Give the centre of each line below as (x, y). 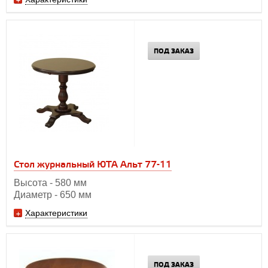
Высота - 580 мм (50, 183)
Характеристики (56, 213)
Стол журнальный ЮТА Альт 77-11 (93, 165)
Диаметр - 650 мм (53, 195)
